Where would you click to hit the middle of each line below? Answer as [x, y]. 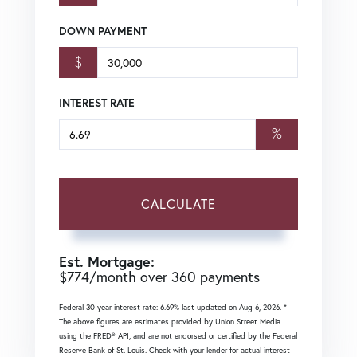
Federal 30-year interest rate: [110, 307]
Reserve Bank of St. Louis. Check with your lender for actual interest [175, 350]
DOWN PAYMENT [103, 31]
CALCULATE [178, 203]
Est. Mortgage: [107, 261]
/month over [130, 276]
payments [228, 276]
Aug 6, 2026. [261, 307]
